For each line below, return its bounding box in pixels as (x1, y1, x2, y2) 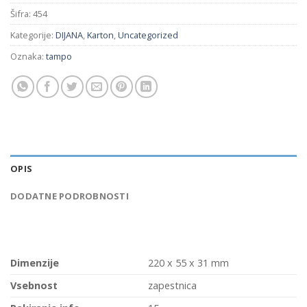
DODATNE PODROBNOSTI (10, 189, 129, 202)
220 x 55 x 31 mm (148, 256, 230, 269)
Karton (87, 29, 114, 42)
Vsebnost (10, 278, 58, 292)
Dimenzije (10, 256, 59, 269)
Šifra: (10, 8, 33, 21)
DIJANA (56, 29, 83, 42)
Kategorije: (10, 29, 56, 42)
